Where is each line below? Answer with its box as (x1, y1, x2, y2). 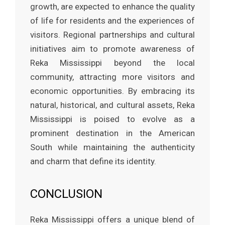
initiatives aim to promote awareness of (30, 44, 195, 54)
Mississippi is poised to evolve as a (30, 114, 195, 125)
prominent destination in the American (30, 128, 195, 139)
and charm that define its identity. (30, 156, 156, 167)
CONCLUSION (30, 187, 102, 201)
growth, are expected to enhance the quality (30, 2, 195, 12)
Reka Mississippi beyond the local (30, 58, 195, 68)
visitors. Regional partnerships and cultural (30, 30, 195, 40)
